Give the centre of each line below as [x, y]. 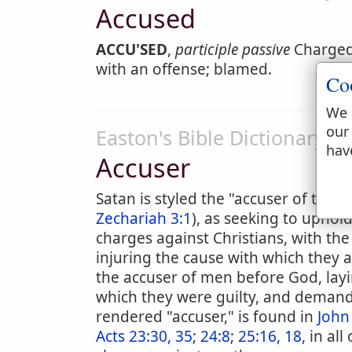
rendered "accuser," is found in [207, 317]
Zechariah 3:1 [144, 218]
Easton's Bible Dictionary [210, 137]
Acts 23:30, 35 [144, 336]
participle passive [233, 49]
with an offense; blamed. [184, 69]
